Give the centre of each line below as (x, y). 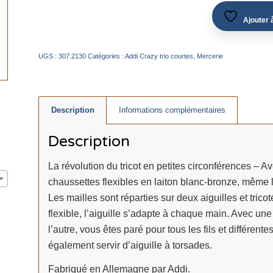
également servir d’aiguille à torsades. (130, 245)
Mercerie (210, 56)
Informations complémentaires (172, 110)
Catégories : (106, 56)
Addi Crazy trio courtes (159, 56)
